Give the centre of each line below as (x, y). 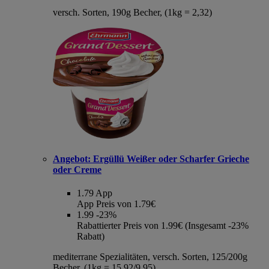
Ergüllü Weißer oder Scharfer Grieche (170, 159)
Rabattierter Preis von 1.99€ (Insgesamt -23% (163, 226)
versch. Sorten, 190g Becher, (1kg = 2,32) (132, 12)
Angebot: (72, 159)
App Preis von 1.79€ (116, 204)
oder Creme (77, 169)
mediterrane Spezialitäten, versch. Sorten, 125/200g (150, 257)
